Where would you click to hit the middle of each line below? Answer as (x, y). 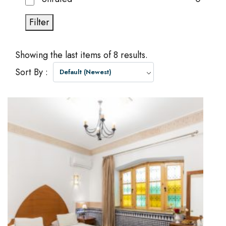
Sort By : (32, 72)
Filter (39, 22)
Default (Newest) (86, 72)
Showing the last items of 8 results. (81, 55)
